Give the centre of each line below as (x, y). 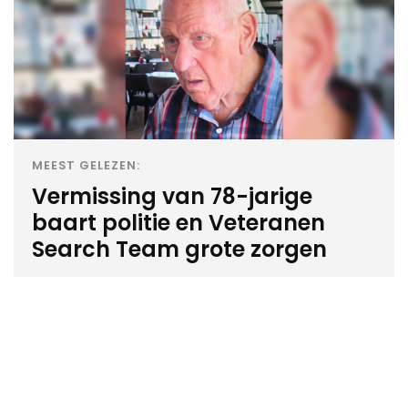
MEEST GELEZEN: (87, 166)
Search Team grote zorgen (179, 250)
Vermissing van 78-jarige (172, 197)
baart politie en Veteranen (178, 223)
